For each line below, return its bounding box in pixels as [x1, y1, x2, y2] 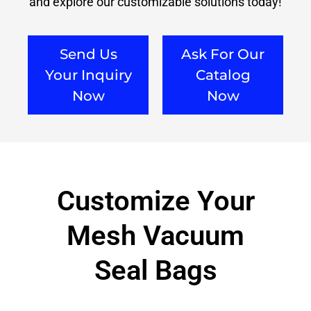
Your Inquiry [44, 66, 132, 83]
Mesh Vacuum [67, 219, 244, 252]
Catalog [195, 66, 251, 83]
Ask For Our [181, 45, 264, 62]
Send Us [59, 45, 117, 62]
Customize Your [56, 184, 255, 217]
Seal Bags [94, 253, 217, 287]
